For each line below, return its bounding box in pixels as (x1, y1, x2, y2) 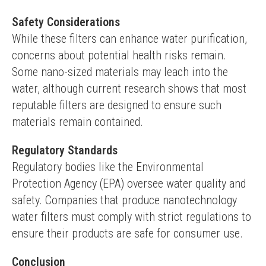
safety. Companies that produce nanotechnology (12, 193, 237, 207)
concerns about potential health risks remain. (12, 48, 226, 62)
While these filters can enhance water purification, (12, 31, 247, 46)
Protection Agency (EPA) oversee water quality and (12, 176, 246, 191)
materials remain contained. (12, 115, 143, 129)
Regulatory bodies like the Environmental (12, 160, 204, 174)
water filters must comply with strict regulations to (12, 210, 251, 224)
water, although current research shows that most (12, 81, 246, 96)
